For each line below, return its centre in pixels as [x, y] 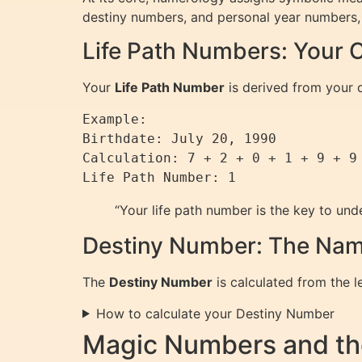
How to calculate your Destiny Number [215, 313]
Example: [123, 120]
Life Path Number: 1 [159, 178]
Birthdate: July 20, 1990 [187, 139]
